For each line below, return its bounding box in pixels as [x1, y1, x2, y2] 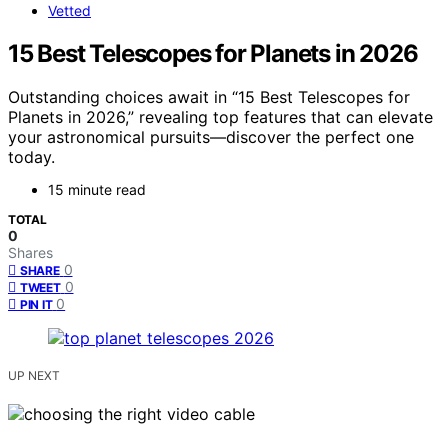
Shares [8, 244, 53, 262]
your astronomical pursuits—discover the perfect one [8, 127, 414, 148]
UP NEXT [8, 368, 60, 384]
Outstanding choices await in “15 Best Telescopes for [8, 87, 410, 108]
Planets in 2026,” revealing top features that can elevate [8, 107, 433, 128]
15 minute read [48, 181, 146, 199]
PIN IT [20, 297, 53, 313]
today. [8, 147, 55, 168]
